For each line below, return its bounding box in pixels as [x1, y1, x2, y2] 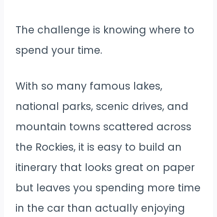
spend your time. [15, 43, 102, 57]
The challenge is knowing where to [15, 22, 194, 37]
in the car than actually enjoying [15, 201, 185, 215]
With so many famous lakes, [15, 78, 162, 93]
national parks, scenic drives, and [15, 99, 188, 113]
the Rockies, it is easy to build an [15, 139, 182, 154]
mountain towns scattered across [15, 119, 191, 134]
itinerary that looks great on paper [15, 160, 195, 174]
